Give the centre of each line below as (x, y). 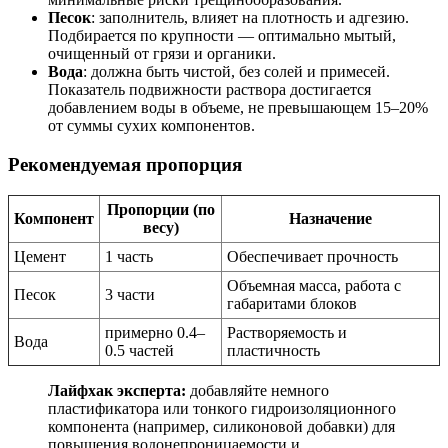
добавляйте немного (257, 390)
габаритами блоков (292, 303)
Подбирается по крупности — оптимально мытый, (222, 36)
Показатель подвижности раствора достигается (209, 90)
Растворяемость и (287, 332)
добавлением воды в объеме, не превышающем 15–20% (238, 108)
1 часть (129, 256)
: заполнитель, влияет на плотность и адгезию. (250, 18)
